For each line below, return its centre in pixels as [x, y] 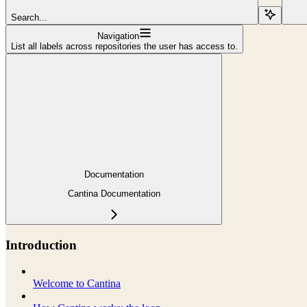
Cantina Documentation [114, 194]
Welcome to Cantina [77, 284]
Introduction [41, 245]
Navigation [118, 36]
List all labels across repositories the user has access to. [124, 46]
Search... [29, 17]
